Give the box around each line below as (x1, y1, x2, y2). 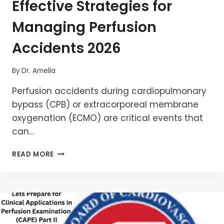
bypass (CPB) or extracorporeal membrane (12, 98, 198, 111)
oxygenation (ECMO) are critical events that (12, 112, 203, 124)
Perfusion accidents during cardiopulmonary (12, 85, 206, 97)
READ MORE (12, 149, 54, 159)
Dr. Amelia (21, 66, 56, 76)
